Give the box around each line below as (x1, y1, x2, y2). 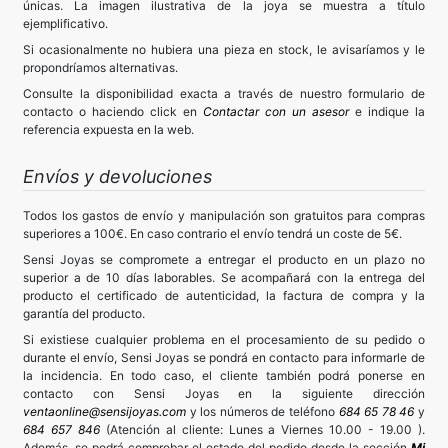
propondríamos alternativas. (23, 59, 178, 75)
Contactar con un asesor (203, 103, 355, 119)
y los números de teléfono (186, 403, 339, 419)
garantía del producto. (23, 305, 145, 321)
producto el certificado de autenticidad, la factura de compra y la (23, 287, 425, 303)
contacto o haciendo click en (23, 103, 203, 119)
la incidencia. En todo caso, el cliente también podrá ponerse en (23, 367, 425, 383)
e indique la (355, 103, 425, 119)
